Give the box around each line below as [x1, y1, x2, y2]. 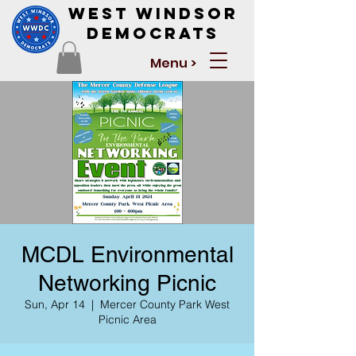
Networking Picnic [38, 269, 216, 296]
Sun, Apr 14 [25, 296, 85, 311]
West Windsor [68, 3, 238, 23]
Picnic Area [98, 311, 157, 327]
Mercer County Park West [100, 296, 230, 311]
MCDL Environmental [21, 241, 234, 267]
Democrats [87, 23, 219, 43]
